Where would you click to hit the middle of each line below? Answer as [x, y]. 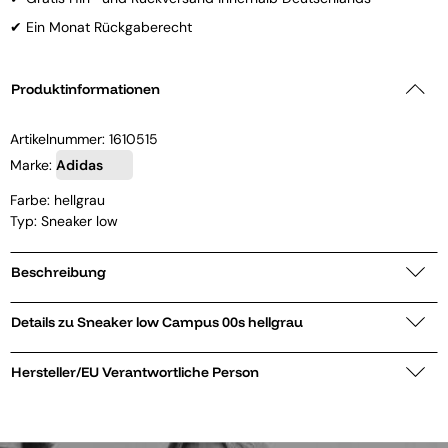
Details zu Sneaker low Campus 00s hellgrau [232, 321]
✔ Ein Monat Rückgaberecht [101, 26]
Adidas [79, 164]
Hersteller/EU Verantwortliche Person [135, 371]
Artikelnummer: [59, 138]
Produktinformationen [85, 88]
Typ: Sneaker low [64, 220]
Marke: [33, 164]
